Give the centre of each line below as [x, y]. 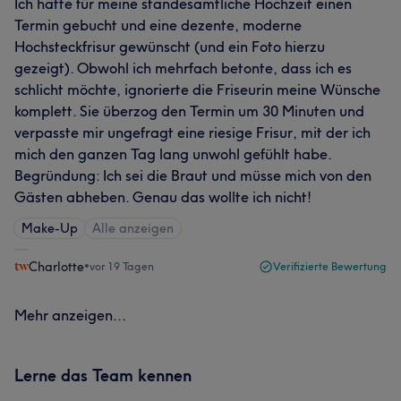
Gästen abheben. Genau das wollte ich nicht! [163, 197]
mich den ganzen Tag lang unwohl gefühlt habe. [173, 154]
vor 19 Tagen [122, 266]
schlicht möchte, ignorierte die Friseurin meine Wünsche [197, 90]
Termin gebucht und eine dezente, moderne [158, 25]
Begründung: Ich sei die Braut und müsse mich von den [193, 175]
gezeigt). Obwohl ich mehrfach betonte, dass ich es [183, 68]
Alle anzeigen [133, 228]
